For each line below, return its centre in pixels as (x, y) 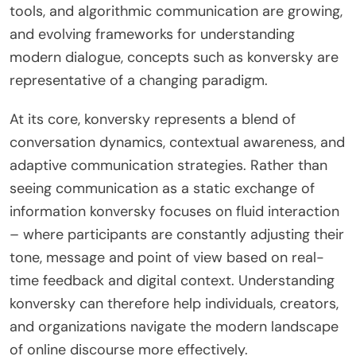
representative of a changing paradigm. (139, 80)
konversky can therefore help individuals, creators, (174, 303)
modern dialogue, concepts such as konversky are (174, 57)
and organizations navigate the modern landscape (174, 326)
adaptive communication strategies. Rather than (168, 165)
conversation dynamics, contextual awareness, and (177, 142)
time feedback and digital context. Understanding (172, 280)
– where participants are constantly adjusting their (177, 234)
